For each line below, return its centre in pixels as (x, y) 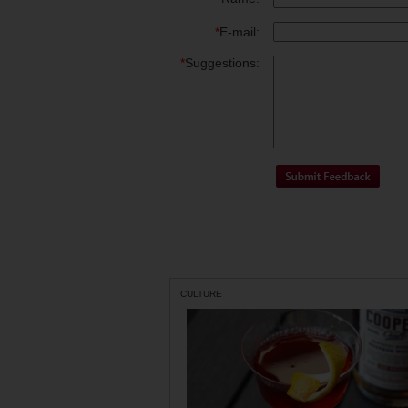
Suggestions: (222, 62)
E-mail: (240, 31)
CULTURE (201, 294)
